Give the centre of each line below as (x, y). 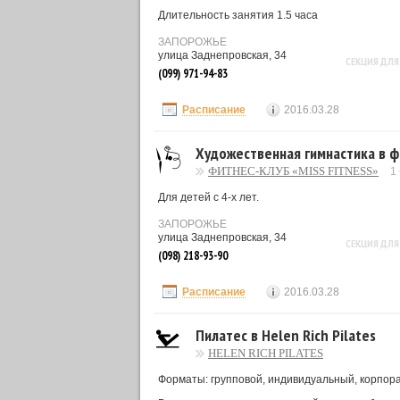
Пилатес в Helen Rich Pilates (286, 335)
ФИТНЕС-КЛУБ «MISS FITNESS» (293, 171)
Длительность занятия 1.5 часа (238, 15)
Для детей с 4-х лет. (208, 197)
